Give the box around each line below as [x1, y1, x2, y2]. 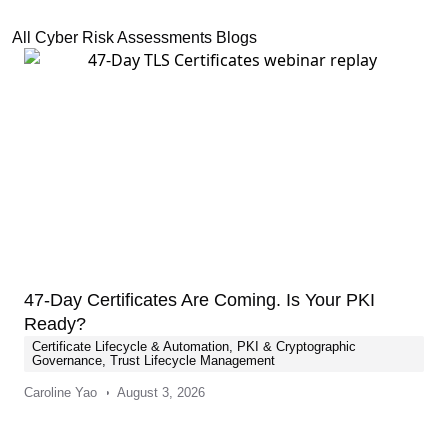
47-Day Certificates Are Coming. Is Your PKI [24, 290, 375, 310]
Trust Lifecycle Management [110, 353, 275, 368]
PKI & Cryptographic [237, 339, 356, 354]
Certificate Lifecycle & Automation [32, 339, 229, 354]
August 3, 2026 [117, 385, 205, 400]
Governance [32, 353, 102, 368]
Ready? [24, 314, 86, 334]
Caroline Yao [24, 385, 97, 400]
